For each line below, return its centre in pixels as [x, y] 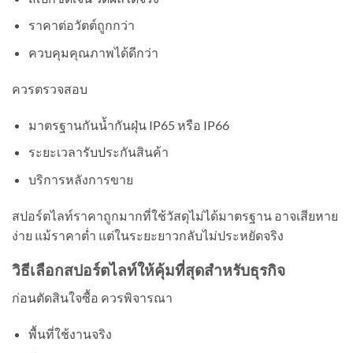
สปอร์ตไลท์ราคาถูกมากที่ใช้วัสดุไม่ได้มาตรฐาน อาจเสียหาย [175, 215]
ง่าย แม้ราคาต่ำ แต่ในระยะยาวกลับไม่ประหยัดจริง [148, 235]
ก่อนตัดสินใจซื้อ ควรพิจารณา [92, 298]
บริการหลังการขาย [80, 179]
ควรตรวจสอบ [50, 88]
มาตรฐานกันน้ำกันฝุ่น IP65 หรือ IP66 [128, 124]
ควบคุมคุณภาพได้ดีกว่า [93, 53]
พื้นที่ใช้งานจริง [70, 333]
